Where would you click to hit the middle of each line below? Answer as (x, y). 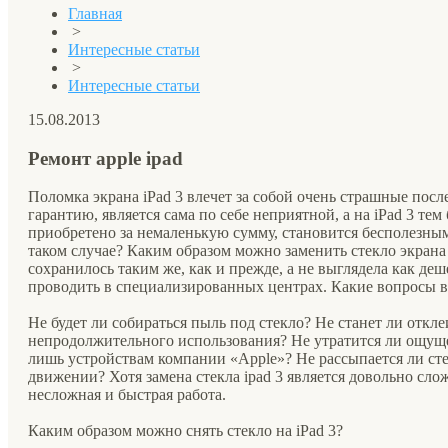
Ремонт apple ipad (105, 158)
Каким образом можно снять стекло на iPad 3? (185, 431)
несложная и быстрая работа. (127, 395)
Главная (95, 13)
